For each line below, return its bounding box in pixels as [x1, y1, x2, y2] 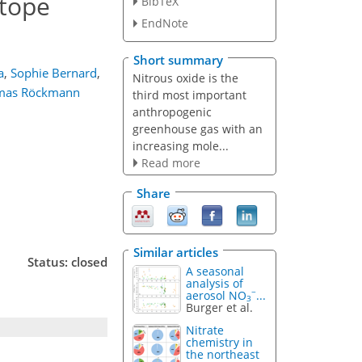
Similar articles [133, 243, 218, 260]
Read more [141, 154, 200, 170]
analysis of [186, 275, 244, 291]
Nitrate [186, 322, 225, 339]
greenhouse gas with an [132, 120, 263, 137]
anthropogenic [132, 103, 212, 120]
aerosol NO [186, 287, 247, 303]
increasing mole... [132, 137, 229, 154]
